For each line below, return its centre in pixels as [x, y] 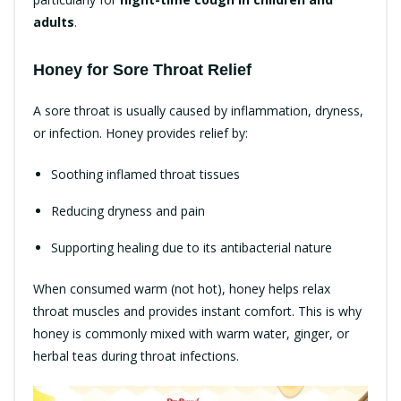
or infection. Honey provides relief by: [141, 132]
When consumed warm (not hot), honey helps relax [182, 288]
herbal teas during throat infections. [136, 355]
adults [54, 21]
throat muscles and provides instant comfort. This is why [197, 311]
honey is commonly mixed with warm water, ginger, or [191, 333]
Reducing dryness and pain [128, 210]
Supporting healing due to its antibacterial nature [192, 247]
